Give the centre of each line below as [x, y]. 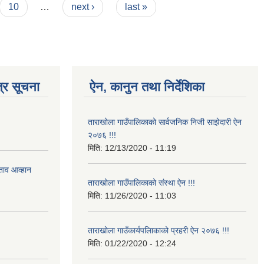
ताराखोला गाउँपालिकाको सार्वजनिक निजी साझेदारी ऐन [165, 122]
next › [83, 6]
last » [136, 6]
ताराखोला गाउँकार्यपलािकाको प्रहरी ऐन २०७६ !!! [159, 230]
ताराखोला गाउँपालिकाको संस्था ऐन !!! [141, 182]
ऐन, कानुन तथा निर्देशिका [147, 87]
